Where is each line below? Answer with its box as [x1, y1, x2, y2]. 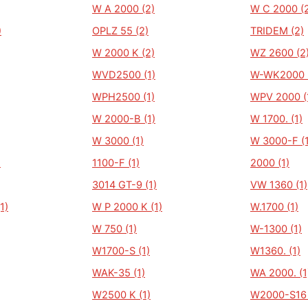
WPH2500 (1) [92, 91, 155, 103]
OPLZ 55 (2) [92, 25, 148, 37]
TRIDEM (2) [250, 25, 304, 37]
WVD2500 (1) [92, 69, 155, 81]
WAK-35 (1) [92, 267, 145, 279]
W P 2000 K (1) [92, 201, 162, 213]
